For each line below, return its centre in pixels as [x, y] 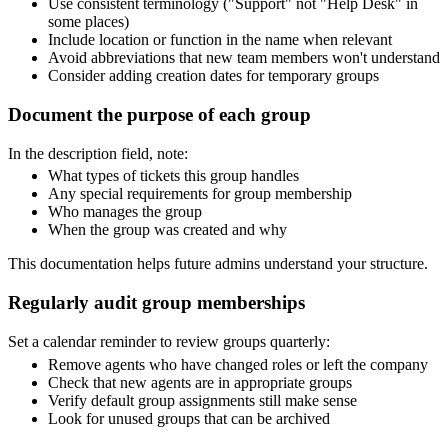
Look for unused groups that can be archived [189, 418]
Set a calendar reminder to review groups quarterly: [169, 341]
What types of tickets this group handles [173, 176]
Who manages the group [125, 212]
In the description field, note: [98, 153]
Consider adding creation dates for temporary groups [213, 76]
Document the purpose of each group [159, 114]
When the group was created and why [167, 230]
